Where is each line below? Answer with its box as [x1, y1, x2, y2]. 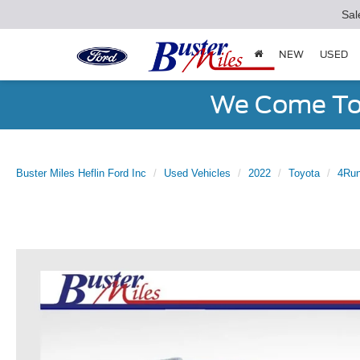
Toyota [288, 167, 320, 179]
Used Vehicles [164, 167, 231, 179]
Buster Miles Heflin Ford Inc [16, 167, 146, 179]
